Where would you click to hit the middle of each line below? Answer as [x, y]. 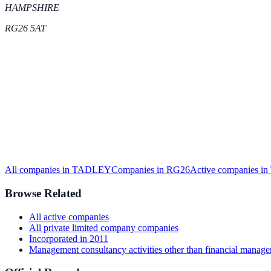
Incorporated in [59, 238]
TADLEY [92, 170]
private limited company [90, 227]
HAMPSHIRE [32, 8]
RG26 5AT [25, 28]
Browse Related [43, 193]
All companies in [38, 170]
